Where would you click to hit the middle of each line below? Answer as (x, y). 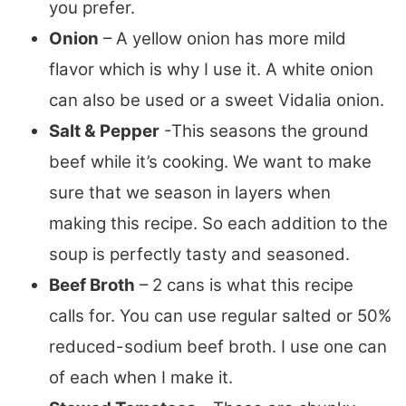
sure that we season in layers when (190, 192)
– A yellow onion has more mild (222, 38)
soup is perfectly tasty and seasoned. (202, 254)
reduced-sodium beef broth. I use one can (218, 346)
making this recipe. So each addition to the (218, 223)
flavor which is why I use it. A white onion (211, 69)
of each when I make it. (143, 377)
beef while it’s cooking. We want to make (210, 161)
